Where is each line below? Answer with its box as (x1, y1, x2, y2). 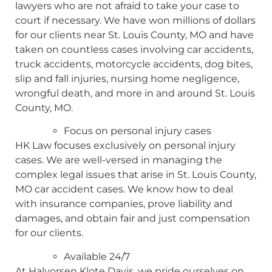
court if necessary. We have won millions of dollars (15, 14, 256, 26)
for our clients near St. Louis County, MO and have (15, 29, 254, 41)
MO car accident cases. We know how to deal (15, 183, 233, 195)
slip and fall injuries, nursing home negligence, (15, 72, 239, 84)
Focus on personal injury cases (64, 125, 211, 137)
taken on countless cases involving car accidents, (15, 43, 253, 55)
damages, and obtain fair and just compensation (15, 212, 250, 225)
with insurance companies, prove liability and (15, 198, 233, 210)
